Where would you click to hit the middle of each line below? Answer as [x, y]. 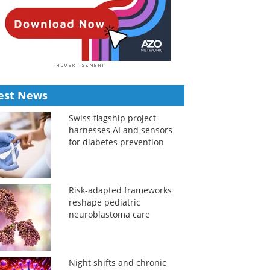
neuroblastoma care [109, 214]
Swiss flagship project [112, 118]
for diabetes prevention [116, 142]
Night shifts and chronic [117, 262]
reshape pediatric [104, 202]
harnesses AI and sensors [120, 130]
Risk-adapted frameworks [120, 190]
